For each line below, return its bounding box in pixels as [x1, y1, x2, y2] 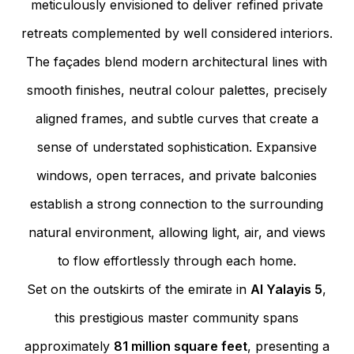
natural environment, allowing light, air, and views [28, 224, 326, 240]
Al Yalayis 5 [250, 281, 323, 297]
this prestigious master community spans [55, 309, 299, 326]
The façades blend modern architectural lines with [26, 53, 328, 70]
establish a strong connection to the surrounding [30, 195, 324, 212]
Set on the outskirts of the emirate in [27, 281, 251, 297]
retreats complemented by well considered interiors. [21, 24, 333, 41]
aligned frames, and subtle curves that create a [35, 110, 318, 126]
